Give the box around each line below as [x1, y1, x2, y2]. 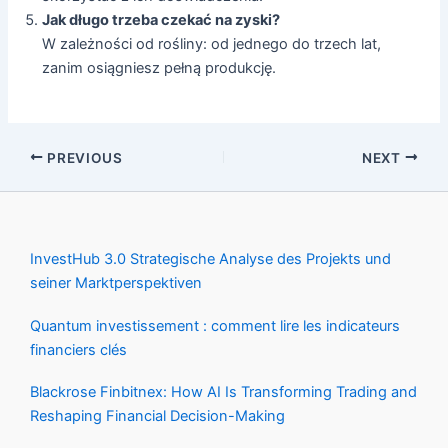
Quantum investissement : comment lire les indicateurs [30, 316, 400, 335]
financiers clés [30, 340, 127, 359]
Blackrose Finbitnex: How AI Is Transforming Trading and [30, 382, 417, 401]
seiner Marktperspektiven [30, 274, 202, 293]
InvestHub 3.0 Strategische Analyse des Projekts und [30, 250, 391, 269]
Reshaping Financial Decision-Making [30, 406, 285, 425]
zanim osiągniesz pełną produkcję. [42, 58, 277, 77]
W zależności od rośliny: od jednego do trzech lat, [42, 34, 382, 53]
